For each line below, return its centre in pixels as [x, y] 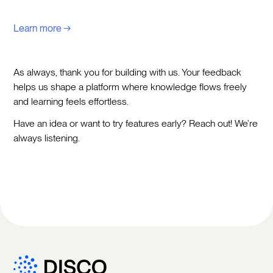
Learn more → [43, 28]
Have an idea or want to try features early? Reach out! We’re [136, 123]
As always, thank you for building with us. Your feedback [128, 72]
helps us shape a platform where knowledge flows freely [130, 87]
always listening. [47, 138]
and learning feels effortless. [73, 101]
